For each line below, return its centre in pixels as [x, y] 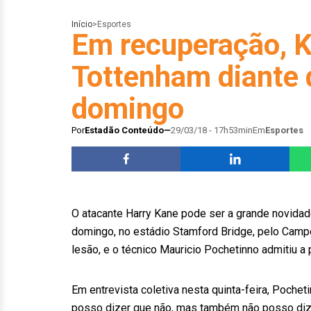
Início [82, 24]
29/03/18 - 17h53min [212, 130]
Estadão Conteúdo [124, 130]
